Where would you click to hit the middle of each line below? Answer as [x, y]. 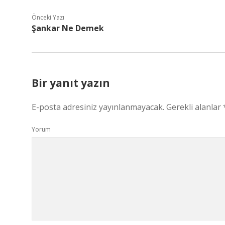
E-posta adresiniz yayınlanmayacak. [98, 107]
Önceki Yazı [48, 17]
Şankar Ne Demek [68, 28]
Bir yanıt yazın [71, 83]
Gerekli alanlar [195, 107]
